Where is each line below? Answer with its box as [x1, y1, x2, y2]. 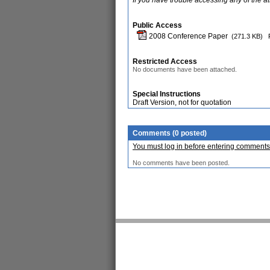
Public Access [133, 21, 182, 30]
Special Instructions [133, 90, 201, 98]
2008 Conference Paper [147, 32, 228, 40]
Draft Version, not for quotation [133, 98, 231, 107]
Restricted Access [133, 57, 197, 66]
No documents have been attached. [133, 66, 237, 73]
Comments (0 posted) [133, 129, 207, 137]
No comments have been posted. [133, 159, 230, 166]
